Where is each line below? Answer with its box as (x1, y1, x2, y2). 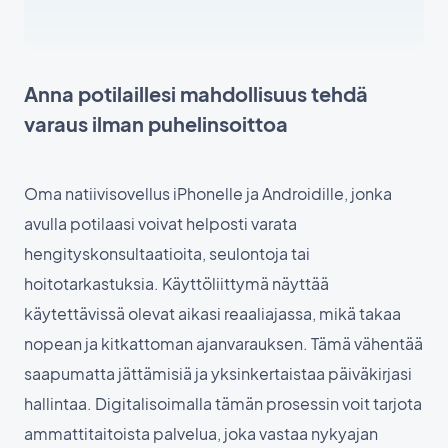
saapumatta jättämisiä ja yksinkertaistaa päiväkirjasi (24, 363, 412, 385)
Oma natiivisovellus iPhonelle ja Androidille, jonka (24, 183, 392, 205)
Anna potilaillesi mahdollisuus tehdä (24, 81, 368, 107)
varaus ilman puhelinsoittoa (24, 111, 288, 137)
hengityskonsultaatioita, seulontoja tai (24, 243, 310, 265)
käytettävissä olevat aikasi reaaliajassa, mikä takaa (24, 303, 401, 325)
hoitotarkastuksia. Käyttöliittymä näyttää (24, 273, 329, 295)
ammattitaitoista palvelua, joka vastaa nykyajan (24, 423, 378, 445)
